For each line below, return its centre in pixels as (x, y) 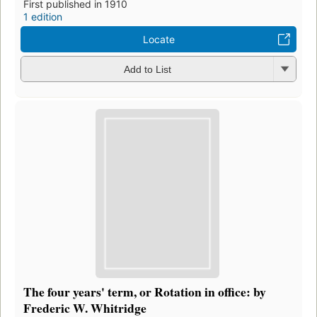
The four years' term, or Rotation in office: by (145, 292)
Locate (158, 39)
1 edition (43, 16)
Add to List (147, 70)
